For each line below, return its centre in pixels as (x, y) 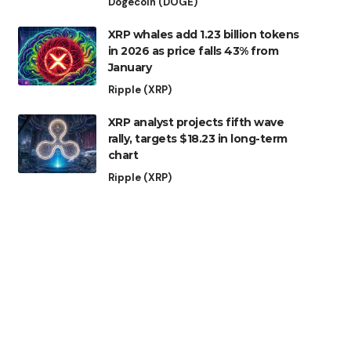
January (130, 68)
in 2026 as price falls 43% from (193, 51)
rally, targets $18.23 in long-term (197, 139)
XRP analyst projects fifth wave (196, 123)
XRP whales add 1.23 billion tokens (203, 35)
